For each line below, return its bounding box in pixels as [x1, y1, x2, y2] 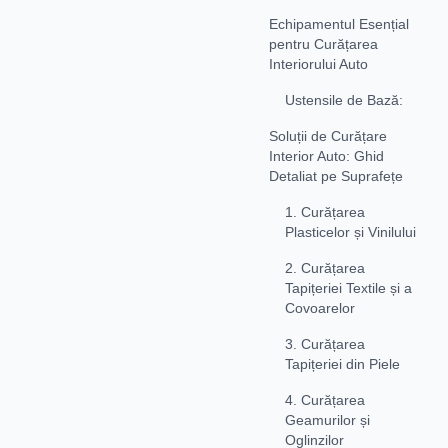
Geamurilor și [285, 411, 370, 428]
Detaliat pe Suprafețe [269, 167, 403, 184]
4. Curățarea [285, 391, 365, 408]
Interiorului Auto [269, 55, 368, 72]
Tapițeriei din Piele [285, 355, 400, 372]
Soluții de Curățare [269, 127, 387, 144]
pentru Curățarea [269, 35, 378, 52]
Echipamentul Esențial [269, 15, 409, 32]
